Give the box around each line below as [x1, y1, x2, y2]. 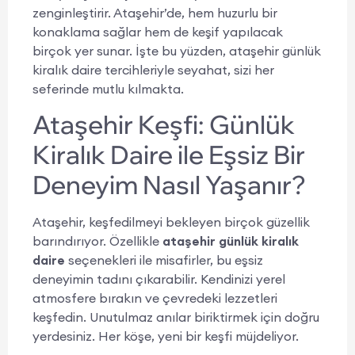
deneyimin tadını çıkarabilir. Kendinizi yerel [32, 270, 285, 287]
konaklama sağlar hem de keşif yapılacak [32, 23, 283, 40]
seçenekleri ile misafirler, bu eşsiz [65, 251, 263, 268]
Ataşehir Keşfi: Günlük [32, 108, 295, 140]
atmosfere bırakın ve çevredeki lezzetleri [32, 289, 277, 306]
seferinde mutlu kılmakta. [32, 80, 184, 97]
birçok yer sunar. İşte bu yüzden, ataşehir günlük [32, 42, 321, 59]
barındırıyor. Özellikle [32, 232, 162, 249]
